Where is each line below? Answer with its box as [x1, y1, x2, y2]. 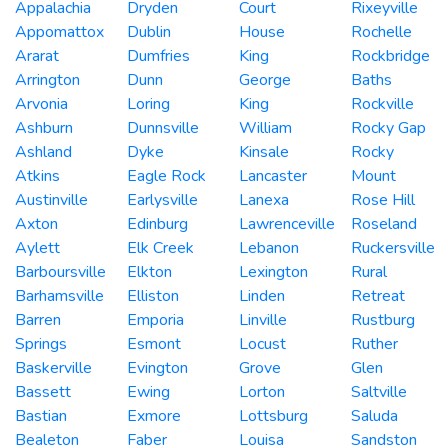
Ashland [15, 140, 72, 163]
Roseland [351, 212, 417, 235]
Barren [15, 308, 61, 331]
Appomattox [15, 20, 104, 43]
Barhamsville [15, 284, 104, 307]
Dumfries [127, 44, 190, 67]
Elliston [127, 284, 179, 307]
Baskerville [15, 356, 92, 379]
